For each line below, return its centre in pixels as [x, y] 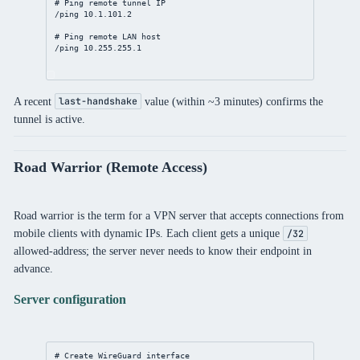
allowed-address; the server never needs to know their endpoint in [162, 251]
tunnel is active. [49, 119]
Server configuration [70, 299]
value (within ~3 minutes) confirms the [232, 101]
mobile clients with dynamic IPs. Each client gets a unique [148, 233]
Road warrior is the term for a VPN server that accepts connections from [178, 215]
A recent [34, 101]
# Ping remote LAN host [108, 37]
